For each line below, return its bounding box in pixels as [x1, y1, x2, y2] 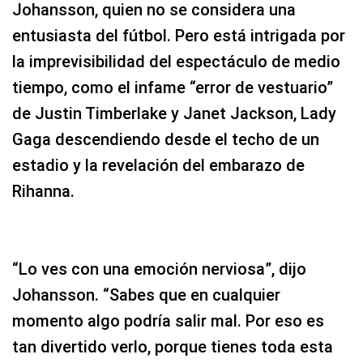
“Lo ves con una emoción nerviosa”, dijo [12, 258, 306, 279]
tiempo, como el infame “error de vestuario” [12, 77, 333, 97]
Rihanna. [12, 181, 75, 201]
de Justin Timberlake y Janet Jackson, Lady [12, 103, 336, 123]
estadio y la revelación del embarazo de [12, 155, 305, 175]
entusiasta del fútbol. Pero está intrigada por [12, 25, 345, 45]
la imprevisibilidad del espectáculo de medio [12, 51, 340, 71]
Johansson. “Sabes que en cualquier [12, 284, 280, 305]
